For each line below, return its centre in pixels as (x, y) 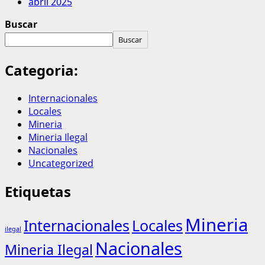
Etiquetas (38, 191)
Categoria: (41, 70)
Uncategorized (61, 163)
